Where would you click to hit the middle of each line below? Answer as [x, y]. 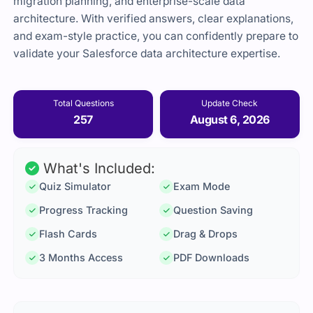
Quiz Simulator [75, 187]
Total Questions [83, 103]
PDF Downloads [211, 258]
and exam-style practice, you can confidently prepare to [156, 36]
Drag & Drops [205, 234]
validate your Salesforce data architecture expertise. [147, 54]
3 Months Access [81, 258]
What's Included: [97, 169]
